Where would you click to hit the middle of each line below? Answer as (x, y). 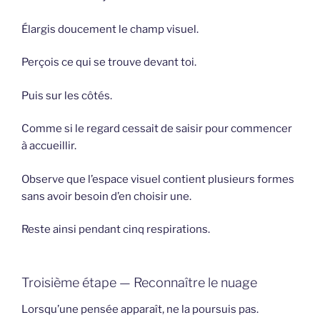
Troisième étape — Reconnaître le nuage (139, 282)
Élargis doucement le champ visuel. (110, 29)
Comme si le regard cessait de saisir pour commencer (157, 129)
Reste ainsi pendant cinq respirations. (116, 230)
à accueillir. (49, 146)
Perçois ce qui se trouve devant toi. (109, 62)
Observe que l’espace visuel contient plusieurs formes (158, 179)
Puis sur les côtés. (67, 95)
